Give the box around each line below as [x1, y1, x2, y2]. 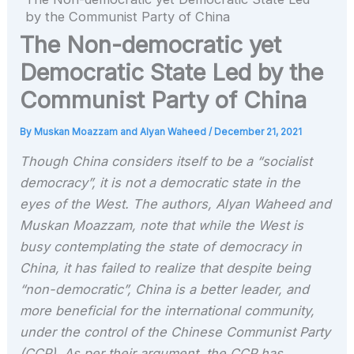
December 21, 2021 [214, 126, 303, 137]
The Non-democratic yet [20, 30, 282, 58]
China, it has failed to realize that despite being [20, 259, 311, 276]
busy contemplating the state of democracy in [20, 238, 303, 254]
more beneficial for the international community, [20, 302, 315, 318]
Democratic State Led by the [20, 58, 324, 86]
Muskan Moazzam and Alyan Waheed [34, 126, 209, 137]
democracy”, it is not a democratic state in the [20, 174, 301, 190]
